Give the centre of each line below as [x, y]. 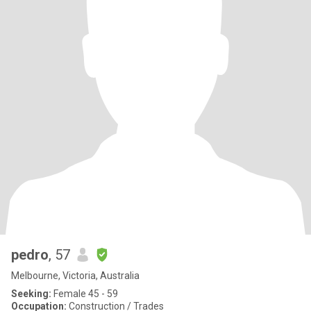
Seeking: [31, 294]
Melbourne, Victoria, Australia [75, 276]
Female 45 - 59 [85, 294]
